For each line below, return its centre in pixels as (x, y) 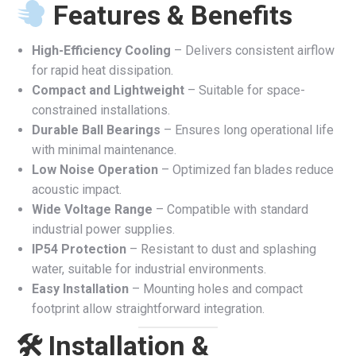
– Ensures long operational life (247, 130)
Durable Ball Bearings (96, 130)
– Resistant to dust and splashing (221, 249)
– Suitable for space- (245, 90)
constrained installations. (101, 110)
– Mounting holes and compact (216, 289)
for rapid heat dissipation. (103, 70)
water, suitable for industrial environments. (149, 269)
